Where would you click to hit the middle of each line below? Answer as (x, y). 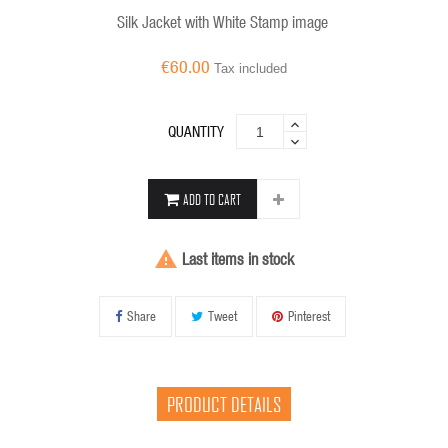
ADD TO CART (212, 200)
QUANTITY (196, 131)
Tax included (250, 69)
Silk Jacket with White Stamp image (222, 22)
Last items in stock (236, 259)
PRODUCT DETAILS (224, 404)
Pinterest (309, 316)
